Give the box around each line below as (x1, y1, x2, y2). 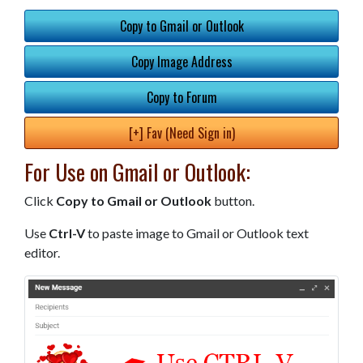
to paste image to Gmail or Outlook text (85, 225, 309, 241)
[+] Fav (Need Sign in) (128, 123, 235, 143)
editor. (24, 245, 60, 260)
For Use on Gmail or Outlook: (24, 156, 250, 188)
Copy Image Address (130, 52, 233, 71)
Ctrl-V (49, 225, 85, 241)
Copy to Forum (146, 88, 217, 107)
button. (211, 193, 254, 208)
